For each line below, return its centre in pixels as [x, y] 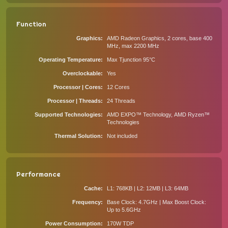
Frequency [86, 202]
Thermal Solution [77, 136]
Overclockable [81, 73]
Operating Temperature [69, 60]
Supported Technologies [67, 115]
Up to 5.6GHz [124, 210]
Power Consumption [73, 223]
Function [31, 24]
